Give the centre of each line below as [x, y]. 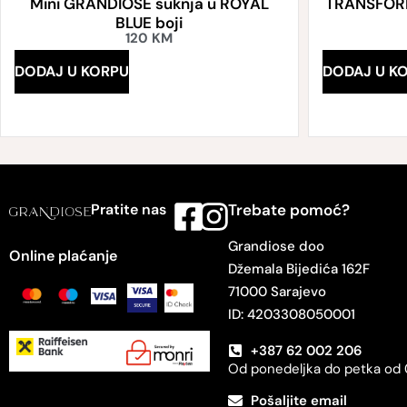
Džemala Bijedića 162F [298, 269]
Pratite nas [128, 210]
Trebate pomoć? [288, 210]
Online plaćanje [63, 256]
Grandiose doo [276, 247]
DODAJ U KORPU [72, 72]
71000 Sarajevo [277, 292]
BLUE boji [149, 22]
